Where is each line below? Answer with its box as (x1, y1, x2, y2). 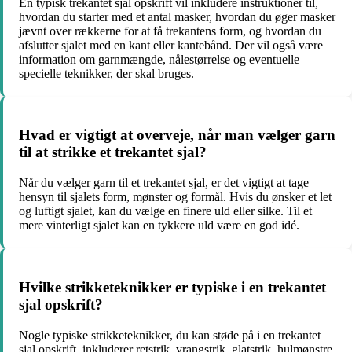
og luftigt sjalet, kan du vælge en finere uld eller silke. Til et (19, 204, 312, 218)
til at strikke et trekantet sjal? (19, 144, 207, 161)
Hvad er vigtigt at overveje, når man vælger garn (19, 126, 335, 144)
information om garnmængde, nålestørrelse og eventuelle (19, 52, 299, 66)
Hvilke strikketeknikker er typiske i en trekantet (19, 278, 326, 295)
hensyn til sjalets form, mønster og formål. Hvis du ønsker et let (19, 190, 332, 204)
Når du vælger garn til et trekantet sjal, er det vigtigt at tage (19, 176, 309, 190)
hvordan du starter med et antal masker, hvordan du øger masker (19, 9, 335, 24)
